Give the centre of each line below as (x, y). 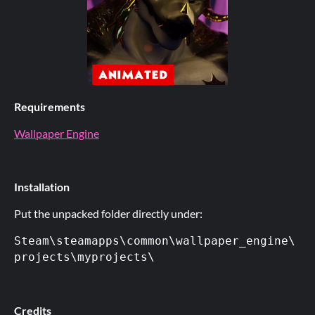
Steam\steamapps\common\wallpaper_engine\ (155, 241)
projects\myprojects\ (84, 257)
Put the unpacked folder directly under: (108, 213)
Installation (42, 187)
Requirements (50, 107)
